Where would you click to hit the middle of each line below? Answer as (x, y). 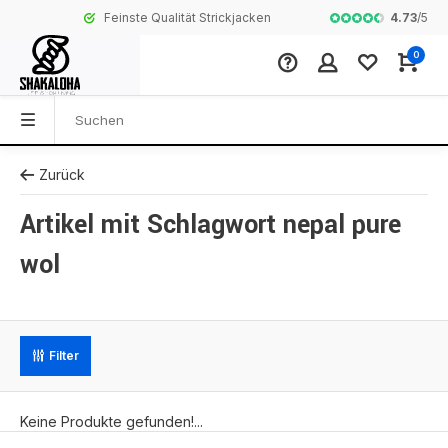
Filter (64, 355)
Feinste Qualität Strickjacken (125, 17)
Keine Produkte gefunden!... (111, 421)
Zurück (62, 174)
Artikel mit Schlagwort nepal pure (210, 225)
